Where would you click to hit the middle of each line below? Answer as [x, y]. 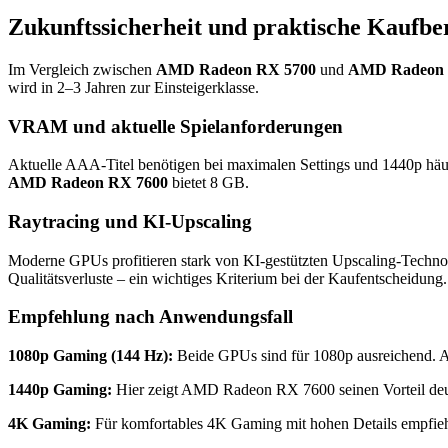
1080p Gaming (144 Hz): [90, 356]
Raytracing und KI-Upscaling [130, 221]
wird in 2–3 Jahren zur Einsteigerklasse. [133, 87]
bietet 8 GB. [208, 183]
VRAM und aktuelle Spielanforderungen [175, 126]
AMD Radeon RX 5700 [236, 69]
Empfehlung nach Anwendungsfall [150, 317]
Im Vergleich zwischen [82, 69]
